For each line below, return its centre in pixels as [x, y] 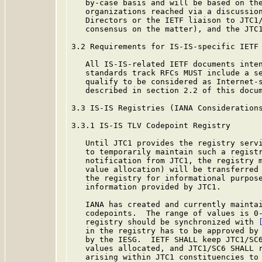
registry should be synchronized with [165, 222]
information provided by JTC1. [146, 187]
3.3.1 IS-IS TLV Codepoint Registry [151, 125]
